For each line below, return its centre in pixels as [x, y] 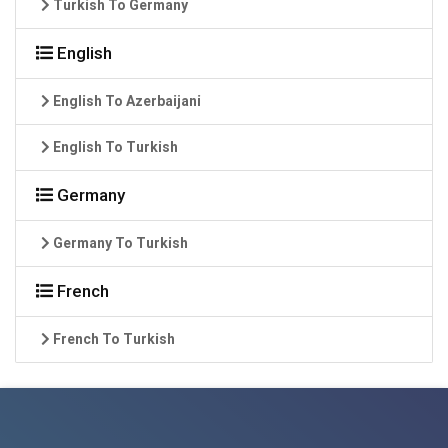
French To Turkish [112, 338]
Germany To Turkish [119, 242]
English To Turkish [114, 146]
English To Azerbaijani [125, 100]
